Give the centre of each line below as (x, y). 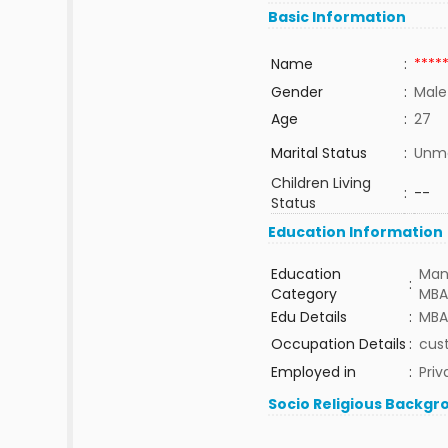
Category (303, 294)
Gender (296, 92)
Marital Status (318, 153)
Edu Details (308, 317)
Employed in (313, 372)
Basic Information (337, 17)
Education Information (356, 232)
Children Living (320, 183)
